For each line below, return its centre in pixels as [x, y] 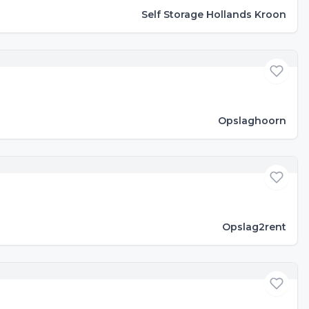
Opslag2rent [254, 227]
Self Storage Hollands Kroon [214, 14]
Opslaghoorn [252, 121]
